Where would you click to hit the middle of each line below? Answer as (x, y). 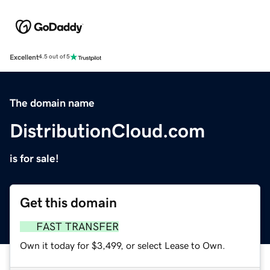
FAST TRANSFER (77, 226)
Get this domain (68, 202)
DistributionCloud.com (107, 130)
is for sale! (34, 158)
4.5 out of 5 (54, 57)
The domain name (52, 103)
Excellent (24, 57)
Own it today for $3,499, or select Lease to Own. (123, 245)
